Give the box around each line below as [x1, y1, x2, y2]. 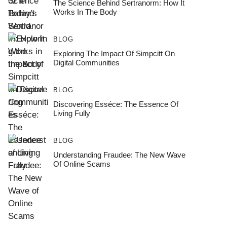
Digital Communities [53, 58, 120, 67]
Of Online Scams [53, 160, 110, 168]
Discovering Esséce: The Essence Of [53, 100, 178, 108]
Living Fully [53, 109, 90, 118]
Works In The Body [53, 8, 117, 16]
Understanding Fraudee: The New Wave [53, 150, 185, 159]
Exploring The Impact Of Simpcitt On [53, 49, 175, 58]
